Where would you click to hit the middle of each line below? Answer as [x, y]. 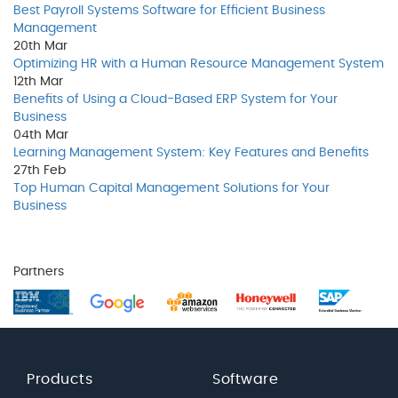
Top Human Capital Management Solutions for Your [171, 189]
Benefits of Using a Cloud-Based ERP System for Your [175, 100]
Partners [39, 272]
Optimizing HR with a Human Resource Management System [199, 64]
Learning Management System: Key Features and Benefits [191, 153]
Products [60, 379]
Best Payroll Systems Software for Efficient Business [169, 11]
